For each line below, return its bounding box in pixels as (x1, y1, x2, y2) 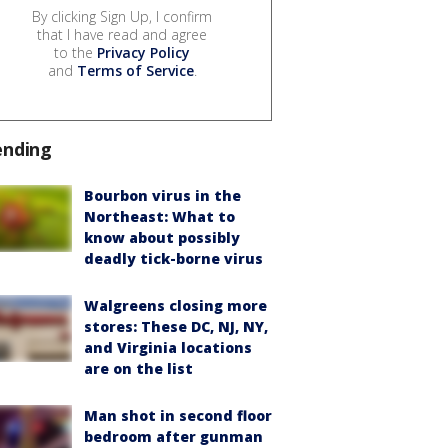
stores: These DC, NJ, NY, (84, 317, 268, 337)
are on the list (84, 359, 193, 379)
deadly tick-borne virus (84, 249, 263, 269)
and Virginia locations (84, 338, 252, 358)
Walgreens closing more (84, 296, 267, 316)
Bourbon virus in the (84, 186, 241, 206)
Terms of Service (76, 61, 194, 81)
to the (54, 43, 97, 63)
